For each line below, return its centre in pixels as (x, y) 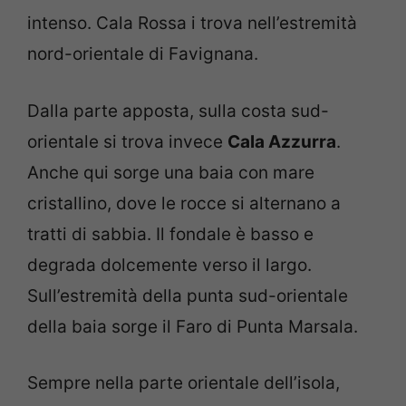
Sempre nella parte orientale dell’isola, (184, 383)
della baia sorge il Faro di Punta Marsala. (193, 326)
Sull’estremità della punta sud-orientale (188, 295)
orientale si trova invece (127, 141)
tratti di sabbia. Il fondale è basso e (170, 234)
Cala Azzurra (282, 141)
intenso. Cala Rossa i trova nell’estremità (192, 24)
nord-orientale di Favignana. (143, 54)
